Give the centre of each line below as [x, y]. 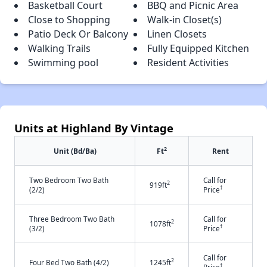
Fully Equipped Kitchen [198, 48]
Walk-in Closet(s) [184, 19]
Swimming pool [63, 62]
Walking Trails [59, 48]
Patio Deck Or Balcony [78, 34]
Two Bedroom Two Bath [69, 180]
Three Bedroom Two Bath [72, 218]
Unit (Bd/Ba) [75, 150]
